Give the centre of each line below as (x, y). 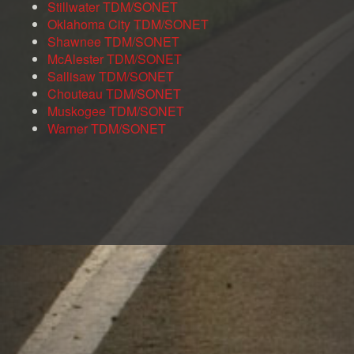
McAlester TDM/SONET (115, 59)
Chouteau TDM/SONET (114, 94)
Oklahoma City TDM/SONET (128, 24)
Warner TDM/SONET (107, 129)
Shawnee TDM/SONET (113, 42)
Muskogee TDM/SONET (116, 111)
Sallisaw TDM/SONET (111, 77)
